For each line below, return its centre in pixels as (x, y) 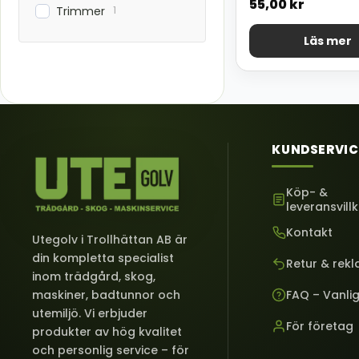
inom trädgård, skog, (94, 277)
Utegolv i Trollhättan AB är (110, 240)
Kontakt (310, 232)
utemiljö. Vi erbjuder (90, 314)
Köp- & (307, 192)
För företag (320, 326)
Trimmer (81, 11)
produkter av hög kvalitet (107, 332)
